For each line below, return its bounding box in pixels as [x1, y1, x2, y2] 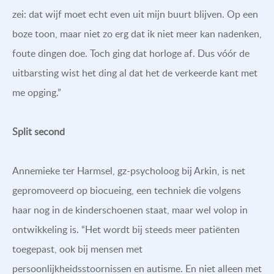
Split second [12, 124, 65, 138]
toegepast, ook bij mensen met [12, 242, 143, 256]
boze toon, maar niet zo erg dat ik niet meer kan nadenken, [12, 26, 262, 40]
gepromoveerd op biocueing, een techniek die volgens [12, 183, 241, 197]
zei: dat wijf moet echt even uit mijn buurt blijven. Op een [12, 7, 258, 21]
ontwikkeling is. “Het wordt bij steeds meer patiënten [12, 222, 240, 236]
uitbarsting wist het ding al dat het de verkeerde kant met [12, 65, 257, 80]
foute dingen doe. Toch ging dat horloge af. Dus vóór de [12, 46, 250, 60]
